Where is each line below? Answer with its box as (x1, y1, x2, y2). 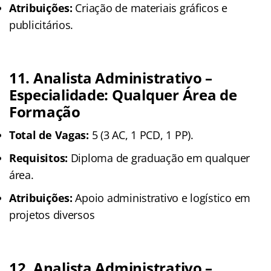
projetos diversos (9, 207, 95, 222)
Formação (9, 101, 80, 122)
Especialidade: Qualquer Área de (9, 84, 237, 105)
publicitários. (9, 17, 74, 32)
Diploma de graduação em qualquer (68, 150, 250, 165)
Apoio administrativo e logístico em (72, 190, 251, 205)
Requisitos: (9, 150, 68, 165)
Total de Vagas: (9, 127, 89, 142)
